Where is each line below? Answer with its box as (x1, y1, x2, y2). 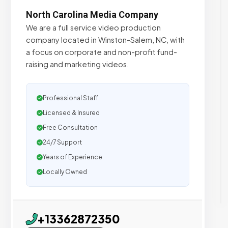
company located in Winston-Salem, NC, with (26, 35, 185, 44)
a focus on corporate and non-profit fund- (26, 47, 177, 56)
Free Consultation (43, 124, 98, 131)
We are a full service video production (26, 23, 161, 32)
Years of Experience (43, 153, 102, 161)
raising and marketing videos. (26, 60, 129, 69)
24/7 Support (43, 138, 82, 146)
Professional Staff (43, 94, 98, 102)
